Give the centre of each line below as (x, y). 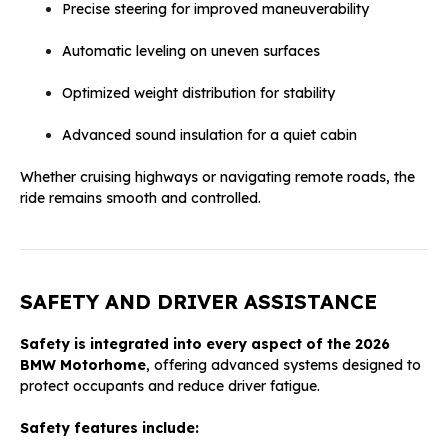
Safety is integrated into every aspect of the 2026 (205, 343)
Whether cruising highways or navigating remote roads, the (217, 176)
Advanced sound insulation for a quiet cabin (209, 134)
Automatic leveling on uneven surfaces (191, 50)
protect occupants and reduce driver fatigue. (170, 385)
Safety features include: (109, 427)
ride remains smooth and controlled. (140, 197)
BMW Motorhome (83, 364)
